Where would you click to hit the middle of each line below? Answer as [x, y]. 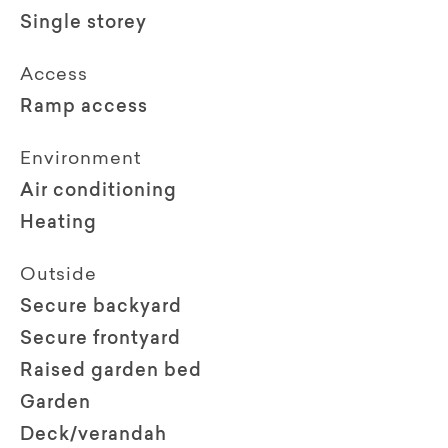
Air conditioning [98, 191]
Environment [80, 159]
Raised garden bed [111, 371]
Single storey [83, 23]
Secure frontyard [100, 339]
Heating [58, 223]
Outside [58, 275]
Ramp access [84, 107]
